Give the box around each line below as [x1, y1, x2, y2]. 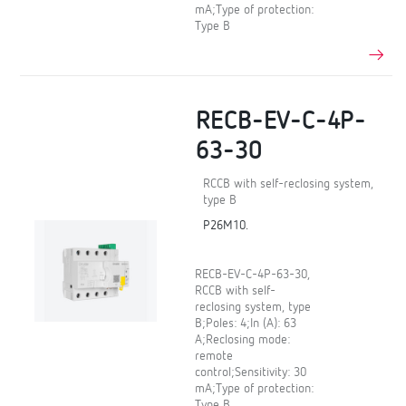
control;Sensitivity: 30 [195, 365, 307, 379]
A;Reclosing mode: [195, 333, 291, 346]
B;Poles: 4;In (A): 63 [195, 316, 297, 330]
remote [195, 349, 234, 362]
